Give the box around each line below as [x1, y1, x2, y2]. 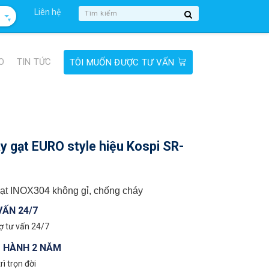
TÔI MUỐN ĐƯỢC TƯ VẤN [69, 57, 175, 68]
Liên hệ [34, 7, 61, 17]
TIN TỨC [16, 56, 52, 68]
